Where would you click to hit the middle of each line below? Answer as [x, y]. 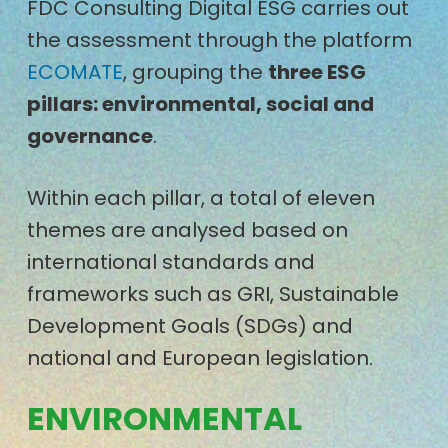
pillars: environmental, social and [200, 103]
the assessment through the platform [219, 39]
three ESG [316, 71]
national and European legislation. [199, 357]
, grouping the [195, 71]
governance [89, 135]
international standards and [170, 261]
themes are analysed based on [187, 229]
